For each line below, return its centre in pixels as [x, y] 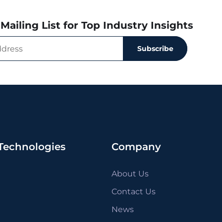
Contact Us [133, 192]
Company [136, 147]
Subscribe [155, 49]
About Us [130, 174]
